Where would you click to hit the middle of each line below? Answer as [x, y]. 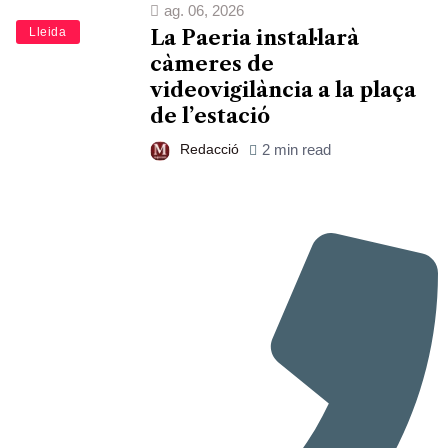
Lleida [48, 32]
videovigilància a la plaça [283, 89]
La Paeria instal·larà [254, 37]
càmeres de [212, 63]
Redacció [209, 148]
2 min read [296, 149]
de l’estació [210, 115]
